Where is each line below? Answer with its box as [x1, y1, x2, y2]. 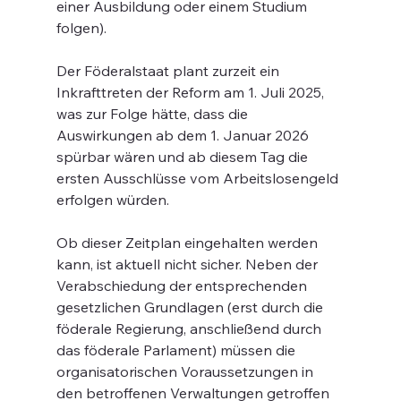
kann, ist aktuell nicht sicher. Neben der [55, 255, 321, 273]
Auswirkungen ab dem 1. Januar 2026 [55, 126, 312, 144]
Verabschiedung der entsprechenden [55, 277, 311, 294]
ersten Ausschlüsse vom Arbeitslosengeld [55, 169, 342, 187]
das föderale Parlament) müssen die [55, 341, 299, 359]
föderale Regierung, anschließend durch [55, 320, 325, 337]
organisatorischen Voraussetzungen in [55, 363, 317, 380]
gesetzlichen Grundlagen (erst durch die [55, 298, 327, 316]
